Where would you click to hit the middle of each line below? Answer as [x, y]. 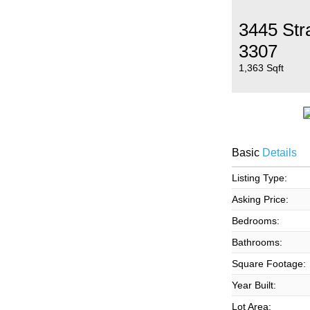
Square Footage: [268, 264]
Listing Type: [259, 178]
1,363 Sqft [261, 68]
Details [278, 153]
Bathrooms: [257, 242]
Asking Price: [260, 199]
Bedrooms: [255, 221]
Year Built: [254, 285]
